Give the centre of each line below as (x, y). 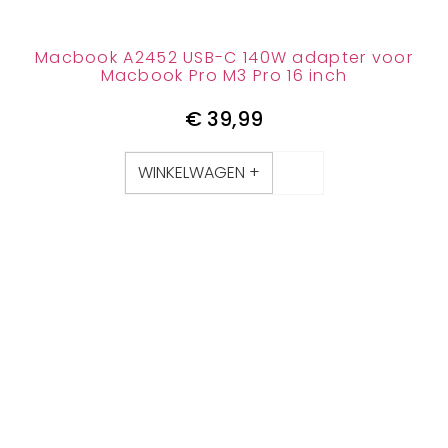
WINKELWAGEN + (199, 173)
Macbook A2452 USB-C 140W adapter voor (224, 57)
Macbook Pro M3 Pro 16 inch (224, 75)
